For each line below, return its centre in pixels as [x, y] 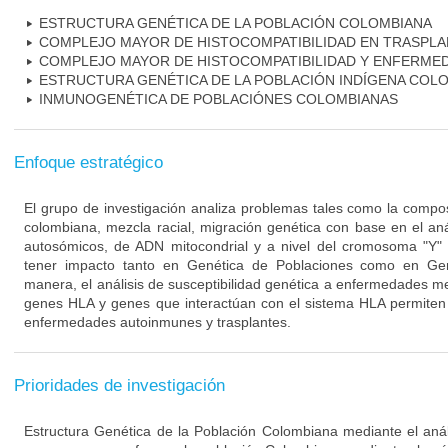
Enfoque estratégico [88, 162]
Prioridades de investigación [119, 385]
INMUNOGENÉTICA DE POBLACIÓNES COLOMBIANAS [218, 99]
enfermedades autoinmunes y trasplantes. [157, 322]
